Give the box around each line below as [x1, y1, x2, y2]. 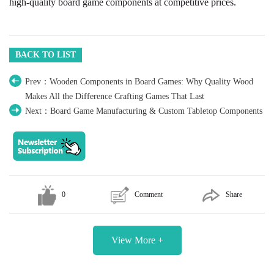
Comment [135, 190, 163, 199]
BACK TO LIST [15, 50, 76, 60]
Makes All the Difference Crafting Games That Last [25, 92, 204, 102]
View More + [111, 235, 163, 246]
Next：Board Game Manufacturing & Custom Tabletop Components [25, 106, 262, 116]
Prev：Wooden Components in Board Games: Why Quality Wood [25, 77, 253, 87]
